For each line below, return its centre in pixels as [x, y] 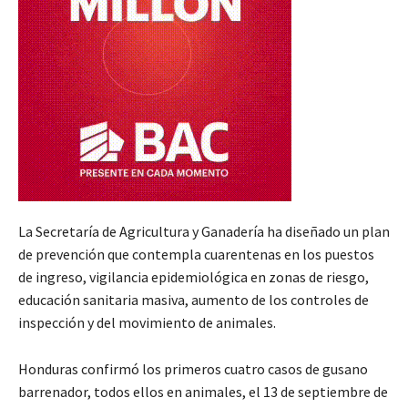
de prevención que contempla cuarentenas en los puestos [196, 254]
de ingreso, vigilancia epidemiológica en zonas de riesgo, [194, 276]
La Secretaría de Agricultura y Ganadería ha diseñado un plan [204, 231]
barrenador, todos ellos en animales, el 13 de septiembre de [203, 391]
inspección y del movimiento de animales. [147, 322]
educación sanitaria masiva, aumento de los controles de [194, 299]
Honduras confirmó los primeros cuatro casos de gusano [193, 368]
